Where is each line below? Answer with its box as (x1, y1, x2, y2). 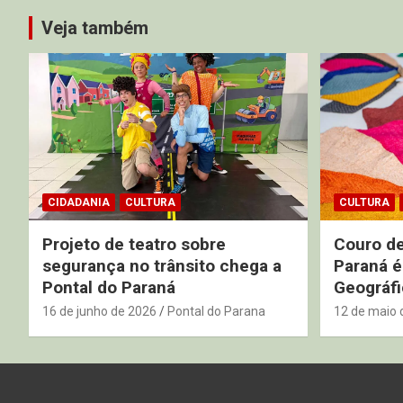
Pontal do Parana (167, 303, 265, 318)
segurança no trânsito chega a (42, 255, 282, 276)
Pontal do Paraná (42, 276, 175, 298)
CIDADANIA (48, 195, 110, 209)
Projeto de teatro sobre (42, 233, 226, 255)
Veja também (41, 17, 148, 39)
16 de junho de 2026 (42, 303, 157, 318)
